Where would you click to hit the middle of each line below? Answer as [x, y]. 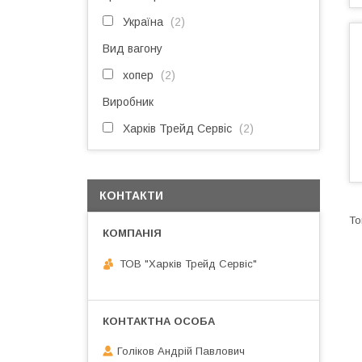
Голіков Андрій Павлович [181, 351]
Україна [143, 22]
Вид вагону [133, 48]
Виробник [128, 102]
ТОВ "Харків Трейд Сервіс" [188, 263]
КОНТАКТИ [131, 196]
